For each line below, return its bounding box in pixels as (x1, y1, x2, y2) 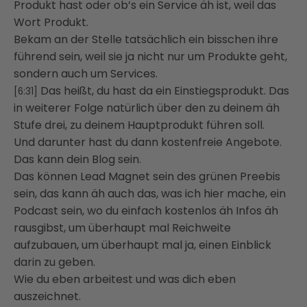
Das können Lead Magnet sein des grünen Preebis (14, 169, 280, 185)
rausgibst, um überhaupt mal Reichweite (14, 220, 231, 236)
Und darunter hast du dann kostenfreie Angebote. (14, 134, 282, 151)
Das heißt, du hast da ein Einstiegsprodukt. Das (40, 83, 289, 99)
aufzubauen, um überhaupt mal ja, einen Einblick (14, 237, 271, 254)
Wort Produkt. (14, 14, 88, 31)
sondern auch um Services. (14, 66, 158, 82)
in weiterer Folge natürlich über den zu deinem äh (14, 100, 280, 116)
